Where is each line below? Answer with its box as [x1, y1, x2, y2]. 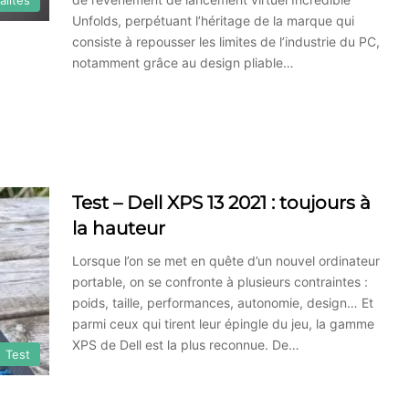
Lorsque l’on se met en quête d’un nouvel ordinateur [72, 253, 380, 268]
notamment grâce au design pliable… [72, 55, 294, 70]
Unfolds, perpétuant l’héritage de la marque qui [72, 13, 354, 28]
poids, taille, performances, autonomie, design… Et [72, 295, 373, 310]
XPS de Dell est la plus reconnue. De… [72, 337, 299, 352]
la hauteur [72, 217, 165, 239]
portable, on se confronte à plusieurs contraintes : [72, 274, 368, 289]
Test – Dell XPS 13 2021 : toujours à [72, 192, 371, 214]
